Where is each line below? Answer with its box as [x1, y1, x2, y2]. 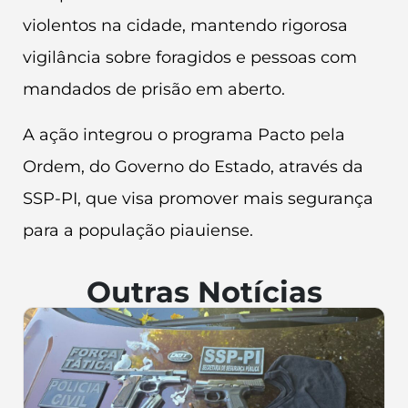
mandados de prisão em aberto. [23, 79, 285, 100]
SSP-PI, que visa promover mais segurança [23, 188, 373, 209]
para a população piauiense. [23, 219, 253, 240]
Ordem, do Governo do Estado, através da [23, 156, 363, 177]
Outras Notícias [86, 273, 322, 310]
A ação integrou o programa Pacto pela [23, 124, 345, 145]
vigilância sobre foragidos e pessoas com [23, 47, 357, 68]
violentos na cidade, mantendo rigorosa [23, 15, 348, 36]
